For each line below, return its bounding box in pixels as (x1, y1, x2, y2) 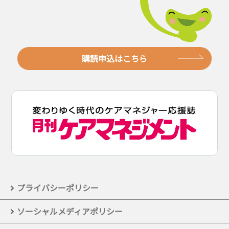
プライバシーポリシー (17, 181, 99, 194)
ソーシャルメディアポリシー (17, 204, 123, 217)
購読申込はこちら (81, 52, 147, 64)
